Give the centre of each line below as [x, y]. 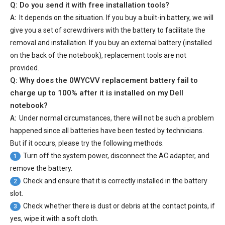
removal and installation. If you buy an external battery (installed [111, 43]
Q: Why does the [40, 81]
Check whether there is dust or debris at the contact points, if [119, 206]
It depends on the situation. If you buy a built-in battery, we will [116, 18]
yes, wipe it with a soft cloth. [54, 219]
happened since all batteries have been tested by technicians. [107, 131]
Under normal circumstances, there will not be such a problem [117, 118]
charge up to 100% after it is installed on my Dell [97, 93]
